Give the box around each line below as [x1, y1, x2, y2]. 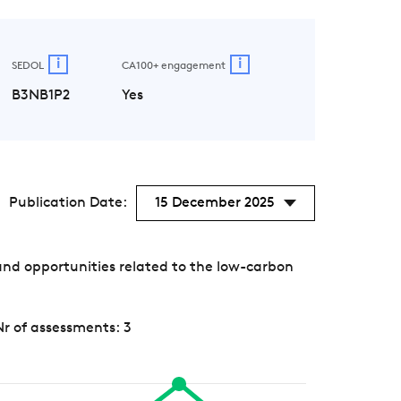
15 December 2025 [155, 195, 275, 210]
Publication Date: [9, 195, 127, 210]
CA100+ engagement [121, 61, 226, 72]
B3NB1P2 [12, 88, 70, 103]
